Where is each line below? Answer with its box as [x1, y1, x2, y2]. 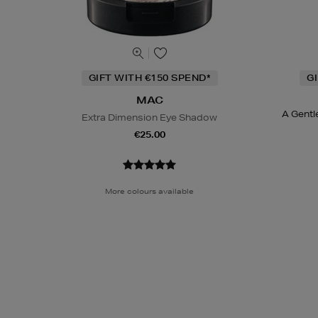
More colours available [105, 185, 194, 196]
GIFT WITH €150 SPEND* [88, 71, 211, 84]
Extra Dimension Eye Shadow [82, 111, 218, 124]
